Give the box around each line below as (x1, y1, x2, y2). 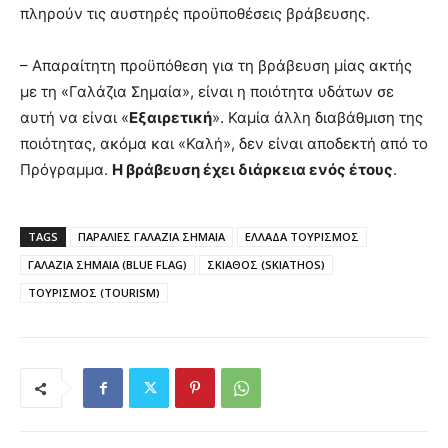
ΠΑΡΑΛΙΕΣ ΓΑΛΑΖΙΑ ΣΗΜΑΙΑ (78, 229, 225, 245)
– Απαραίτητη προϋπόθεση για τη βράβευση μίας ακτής (20, 56, 412, 76)
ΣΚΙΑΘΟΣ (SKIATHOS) (207, 257, 325, 273)
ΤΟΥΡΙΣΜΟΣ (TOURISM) (28, 285, 160, 301)
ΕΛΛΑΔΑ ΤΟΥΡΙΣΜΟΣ (245, 229, 359, 245)
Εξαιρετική (129, 108, 212, 128)
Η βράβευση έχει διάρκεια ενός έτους (112, 160, 393, 180)
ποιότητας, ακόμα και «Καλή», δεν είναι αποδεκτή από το (20, 134, 428, 154)
